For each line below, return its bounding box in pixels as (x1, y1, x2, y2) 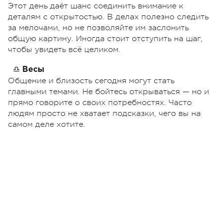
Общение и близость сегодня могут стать (8, 76, 174, 85)
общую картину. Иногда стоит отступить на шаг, (8, 34, 203, 43)
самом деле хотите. (8, 119, 85, 129)
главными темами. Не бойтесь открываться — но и (8, 87, 209, 96)
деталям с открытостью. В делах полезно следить (8, 12, 209, 21)
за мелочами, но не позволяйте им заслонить (8, 23, 189, 32)
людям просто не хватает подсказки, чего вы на (8, 109, 201, 118)
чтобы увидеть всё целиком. (8, 45, 120, 54)
